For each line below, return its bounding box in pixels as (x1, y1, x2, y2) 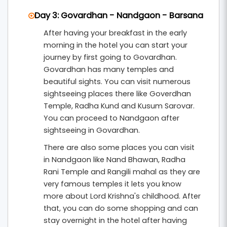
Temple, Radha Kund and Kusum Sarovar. (44, 101, 195, 111)
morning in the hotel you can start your (44, 40, 187, 50)
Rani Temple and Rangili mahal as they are (44, 167, 200, 177)
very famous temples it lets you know (44, 179, 181, 189)
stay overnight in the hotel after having (44, 215, 187, 225)
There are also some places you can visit (44, 142, 195, 153)
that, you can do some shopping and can (44, 203, 198, 213)
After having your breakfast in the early (44, 28, 187, 38)
